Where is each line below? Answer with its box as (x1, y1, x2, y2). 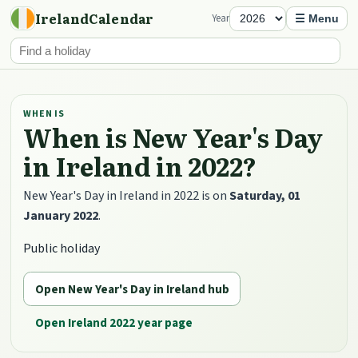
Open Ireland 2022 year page (34, 314, 193, 332)
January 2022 (23, 207, 99, 225)
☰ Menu (294, 12, 339, 26)
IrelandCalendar (34, 9, 154, 29)
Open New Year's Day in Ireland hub (34, 280, 229, 298)
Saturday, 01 (229, 187, 301, 205)
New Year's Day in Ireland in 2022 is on (23, 187, 230, 205)
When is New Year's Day (23, 118, 324, 157)
